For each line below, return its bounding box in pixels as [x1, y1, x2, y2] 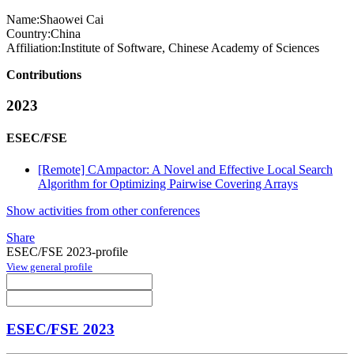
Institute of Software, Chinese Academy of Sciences [61, 41, 319, 55]
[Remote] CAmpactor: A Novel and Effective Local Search [38, 162, 333, 176]
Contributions [6, 68, 81, 82]
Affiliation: [6, 41, 61, 55]
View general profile [6, 260, 92, 273]
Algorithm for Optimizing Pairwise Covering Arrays [38, 176, 298, 190]
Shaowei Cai [40, 13, 104, 27]
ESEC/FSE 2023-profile [6, 244, 128, 258]
